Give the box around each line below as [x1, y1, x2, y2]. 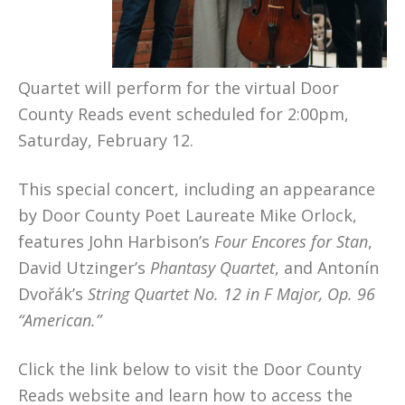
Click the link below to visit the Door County [18, 358, 362, 380]
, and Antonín [275, 257, 379, 278]
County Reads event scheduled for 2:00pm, [18, 103, 349, 125]
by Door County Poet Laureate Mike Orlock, [18, 204, 357, 226]
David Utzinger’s [18, 257, 150, 278]
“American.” [18, 309, 101, 331]
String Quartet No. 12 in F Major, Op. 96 [88, 283, 375, 305]
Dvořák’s [18, 283, 88, 305]
